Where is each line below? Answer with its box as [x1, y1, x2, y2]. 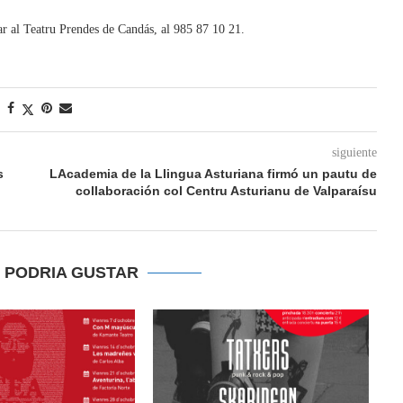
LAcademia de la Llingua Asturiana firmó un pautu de [49, 166, 377, 181]
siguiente [331, 146, 377, 159]
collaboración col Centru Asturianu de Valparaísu [75, 184, 377, 198]
